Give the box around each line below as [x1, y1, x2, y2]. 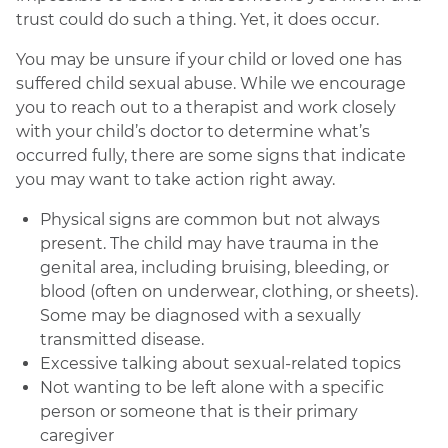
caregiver [40, 426, 114, 445]
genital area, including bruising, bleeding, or [40, 258, 389, 277]
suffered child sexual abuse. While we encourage [16, 74, 406, 93]
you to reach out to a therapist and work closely [16, 98, 396, 117]
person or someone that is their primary [40, 402, 358, 421]
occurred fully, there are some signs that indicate [16, 146, 406, 165]
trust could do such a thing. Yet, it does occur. [16, 10, 379, 29]
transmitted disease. [40, 330, 204, 349]
